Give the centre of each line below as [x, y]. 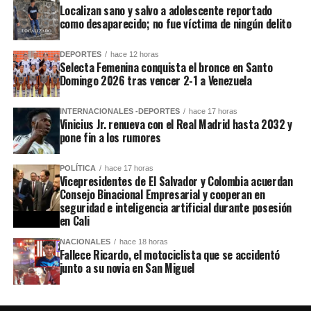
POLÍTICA [77, 168]
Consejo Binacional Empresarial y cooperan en [162, 195]
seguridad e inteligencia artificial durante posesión [175, 208]
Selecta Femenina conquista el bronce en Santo [166, 68]
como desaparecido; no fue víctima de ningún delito [175, 24]
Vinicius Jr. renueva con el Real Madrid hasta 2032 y [176, 125]
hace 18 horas [143, 242]
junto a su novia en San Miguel [127, 268]
